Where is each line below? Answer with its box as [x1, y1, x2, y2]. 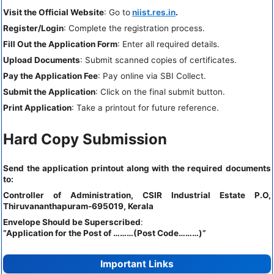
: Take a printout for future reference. [72, 102, 219, 113]
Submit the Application [3, 86, 95, 97]
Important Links [100, 257, 174, 270]
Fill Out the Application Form [3, 39, 117, 49]
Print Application [3, 102, 72, 113]
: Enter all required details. [117, 39, 220, 49]
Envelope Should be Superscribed [3, 217, 141, 228]
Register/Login [3, 23, 64, 33]
